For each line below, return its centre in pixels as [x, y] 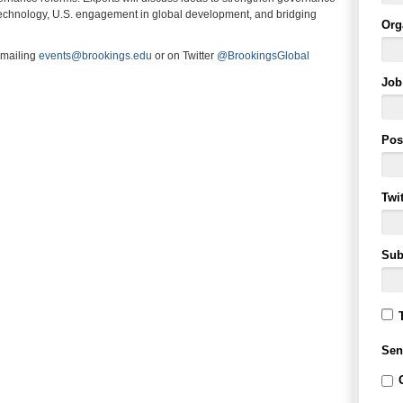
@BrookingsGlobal [263, 55]
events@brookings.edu [95, 55]
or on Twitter [184, 55]
